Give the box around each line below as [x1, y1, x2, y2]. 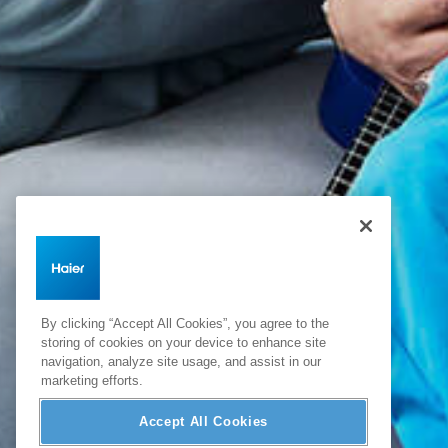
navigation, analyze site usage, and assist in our [41, 353, 321, 369]
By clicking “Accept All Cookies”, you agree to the [41, 315, 329, 331]
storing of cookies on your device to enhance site [41, 334, 326, 350]
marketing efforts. [41, 372, 143, 388]
